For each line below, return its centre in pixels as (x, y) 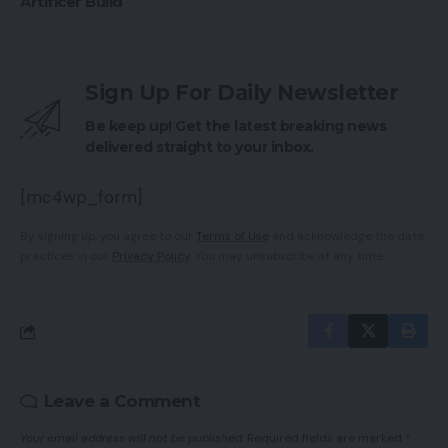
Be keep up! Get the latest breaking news (235, 126)
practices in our (66, 256)
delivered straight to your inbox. (199, 147)
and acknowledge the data (346, 236)
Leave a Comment (121, 401)
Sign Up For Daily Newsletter (241, 93)
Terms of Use (232, 236)
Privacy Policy (151, 256)
